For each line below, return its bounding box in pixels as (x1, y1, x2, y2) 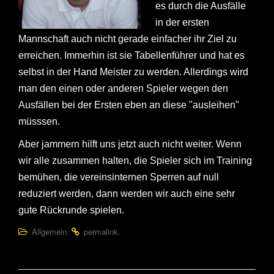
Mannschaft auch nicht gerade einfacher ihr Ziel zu (18, 34, 237, 45)
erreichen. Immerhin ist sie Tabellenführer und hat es (18, 50, 245, 61)
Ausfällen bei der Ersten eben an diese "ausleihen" (18, 100, 239, 111)
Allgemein (32, 226, 67, 238)
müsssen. (18, 116, 60, 127)
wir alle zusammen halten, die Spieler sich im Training (18, 155, 252, 166)
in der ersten (155, 17, 209, 28)
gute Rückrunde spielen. (18, 205, 124, 216)
